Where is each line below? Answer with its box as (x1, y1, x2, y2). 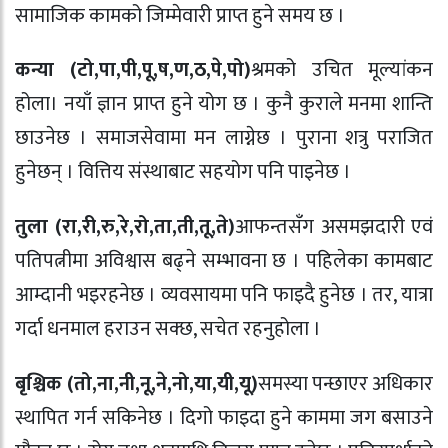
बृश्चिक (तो (15, 366, 92, 401)
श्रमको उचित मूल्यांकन (251, 53, 434, 88)
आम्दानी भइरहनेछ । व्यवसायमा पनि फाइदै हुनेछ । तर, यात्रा (15, 278, 433, 313)
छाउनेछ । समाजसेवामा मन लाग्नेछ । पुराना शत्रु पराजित (15, 121, 433, 156)
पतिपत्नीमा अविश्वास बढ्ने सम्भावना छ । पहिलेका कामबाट (15, 244, 433, 279)
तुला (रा (15, 210, 78, 245)
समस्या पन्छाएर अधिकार (258, 366, 433, 401)
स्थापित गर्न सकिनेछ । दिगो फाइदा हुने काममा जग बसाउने (15, 400, 433, 435)
